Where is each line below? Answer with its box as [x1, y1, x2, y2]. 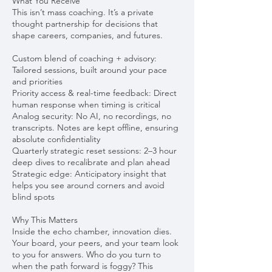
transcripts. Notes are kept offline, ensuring [12, 122, 178, 134]
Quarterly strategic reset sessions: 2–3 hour [12, 145, 177, 157]
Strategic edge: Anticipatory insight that [12, 168, 166, 180]
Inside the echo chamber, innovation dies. [12, 226, 172, 237]
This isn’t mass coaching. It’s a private [12, 7, 154, 18]
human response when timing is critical [12, 99, 160, 110]
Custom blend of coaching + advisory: [12, 53, 157, 64]
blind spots [12, 191, 55, 203]
